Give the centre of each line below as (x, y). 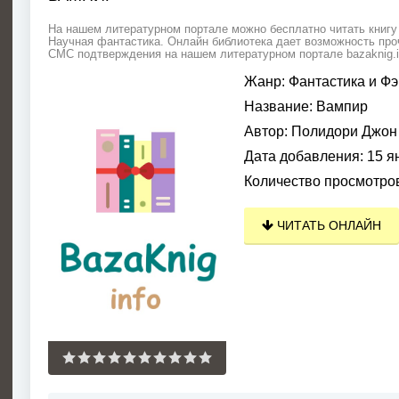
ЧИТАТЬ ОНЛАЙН (327, 225)
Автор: (266, 131)
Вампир (340, 106)
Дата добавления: (304, 156)
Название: (278, 106)
